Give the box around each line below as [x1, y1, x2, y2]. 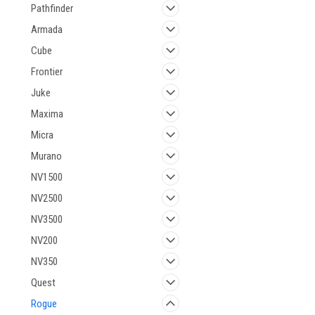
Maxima [31, 108, 63, 120]
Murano [31, 150, 62, 162]
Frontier [31, 65, 63, 78]
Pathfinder [31, 2, 73, 15]
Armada [31, 23, 63, 36]
